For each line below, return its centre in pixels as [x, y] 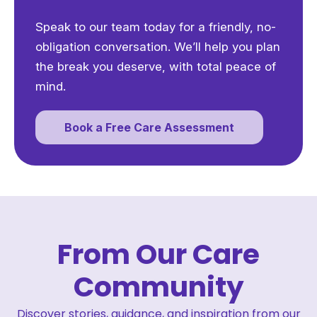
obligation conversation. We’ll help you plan [158, 47]
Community [158, 287]
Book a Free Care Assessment [149, 128]
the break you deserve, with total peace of [156, 67]
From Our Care [158, 255]
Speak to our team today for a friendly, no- [156, 27]
